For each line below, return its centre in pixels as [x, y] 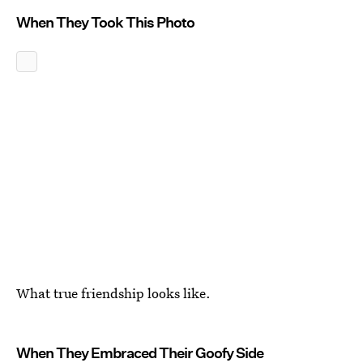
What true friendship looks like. [113, 293]
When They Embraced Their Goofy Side [140, 353]
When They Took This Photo [105, 22]
